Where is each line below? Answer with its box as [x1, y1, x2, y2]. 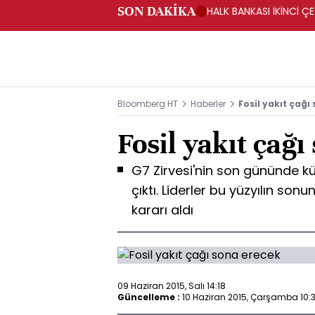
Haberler [191, 98, 226, 110]
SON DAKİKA [117, 3, 195, 19]
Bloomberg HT [117, 98, 178, 110]
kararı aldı [131, 201, 193, 219]
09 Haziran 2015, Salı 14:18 [117, 279, 226, 292]
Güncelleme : [117, 290, 180, 303]
